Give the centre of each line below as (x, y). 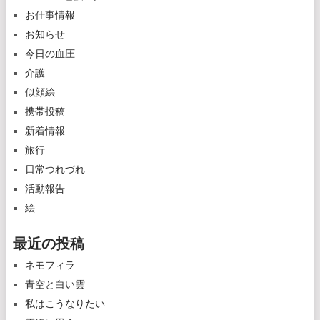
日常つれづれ (55, 169)
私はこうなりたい (65, 304)
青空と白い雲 (55, 284)
